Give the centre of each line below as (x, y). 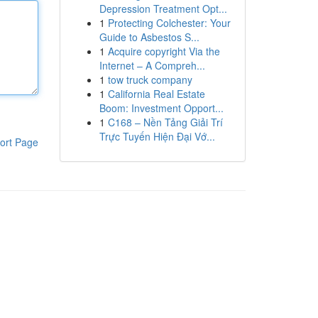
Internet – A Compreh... (152, 65)
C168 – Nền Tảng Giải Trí (165, 122)
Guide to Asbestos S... (149, 37)
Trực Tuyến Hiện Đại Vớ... (157, 136)
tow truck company (150, 79)
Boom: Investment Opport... (161, 108)
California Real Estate (156, 94)
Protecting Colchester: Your (169, 23)
